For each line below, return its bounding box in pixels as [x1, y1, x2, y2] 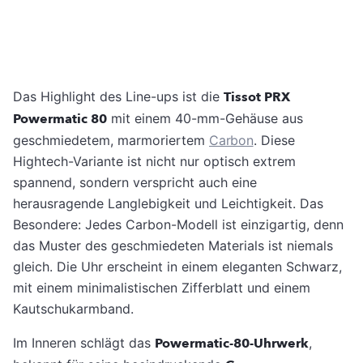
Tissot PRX [224, 88, 290, 106]
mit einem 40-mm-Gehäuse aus [107, 109, 303, 126]
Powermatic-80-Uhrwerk [155, 334, 309, 352]
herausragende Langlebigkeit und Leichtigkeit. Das [13, 194, 323, 211]
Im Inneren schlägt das [13, 334, 155, 351]
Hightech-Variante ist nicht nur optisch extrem [13, 152, 296, 169]
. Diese [253, 131, 295, 148]
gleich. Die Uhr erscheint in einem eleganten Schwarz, [13, 258, 342, 275]
